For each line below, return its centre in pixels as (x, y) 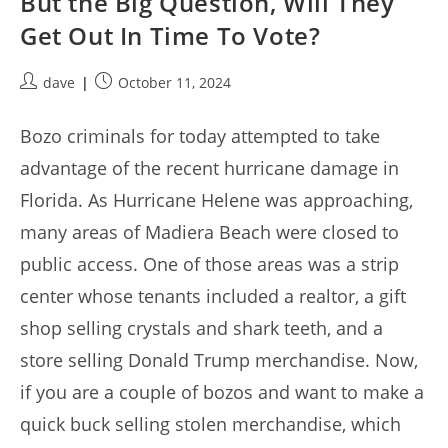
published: (130, 103)
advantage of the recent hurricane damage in (209, 168)
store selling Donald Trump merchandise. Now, (219, 360)
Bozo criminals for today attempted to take (200, 136)
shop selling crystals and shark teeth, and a (201, 328)
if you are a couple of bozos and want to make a (222, 392)
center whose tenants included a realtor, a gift (213, 296)
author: (43, 103)
